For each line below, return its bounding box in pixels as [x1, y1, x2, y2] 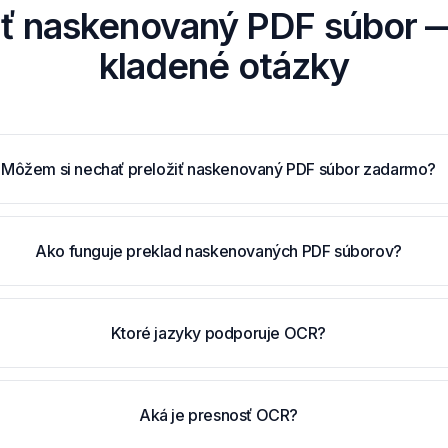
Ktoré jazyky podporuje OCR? [110, 323, 327, 343]
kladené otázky [98, 44, 350, 88]
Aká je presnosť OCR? [138, 405, 298, 425]
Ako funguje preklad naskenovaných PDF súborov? [35, 241, 402, 261]
